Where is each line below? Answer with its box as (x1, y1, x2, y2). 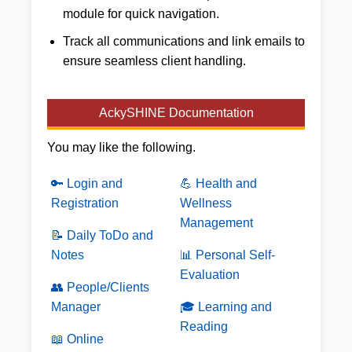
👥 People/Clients (51, 280, 149, 295)
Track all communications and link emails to (63, 35, 305, 49)
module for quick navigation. (63, 7, 219, 21)
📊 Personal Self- (180, 248, 275, 262)
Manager (51, 300, 101, 314)
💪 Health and (180, 177, 257, 191)
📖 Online (51, 332, 104, 346)
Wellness (180, 196, 232, 211)
